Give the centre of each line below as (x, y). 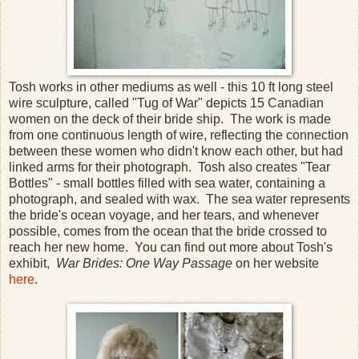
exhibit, (32, 263)
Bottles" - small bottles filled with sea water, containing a (167, 183)
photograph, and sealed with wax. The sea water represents (179, 199)
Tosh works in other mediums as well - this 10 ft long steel (171, 87)
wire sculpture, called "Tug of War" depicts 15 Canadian (166, 103)
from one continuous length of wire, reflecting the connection (179, 135)
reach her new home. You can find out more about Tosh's (171, 247)
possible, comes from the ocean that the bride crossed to (168, 231)
